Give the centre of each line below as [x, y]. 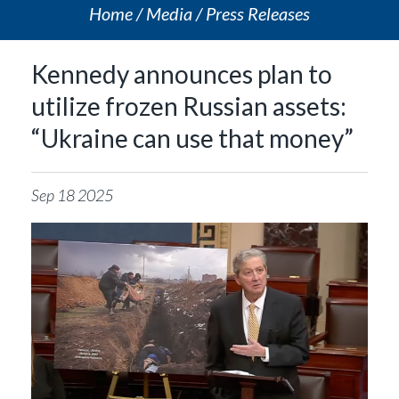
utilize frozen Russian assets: [189, 106]
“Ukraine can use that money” [192, 138]
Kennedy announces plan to [182, 74]
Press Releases [258, 13]
